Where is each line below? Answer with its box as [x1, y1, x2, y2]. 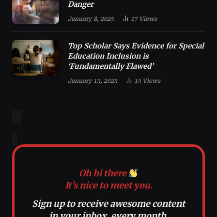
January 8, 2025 [68, 15, 114, 23]
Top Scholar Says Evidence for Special [68, 41, 204, 50]
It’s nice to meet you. [64, 180, 153, 191]
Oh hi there [78, 168, 128, 179]
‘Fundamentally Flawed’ [68, 61, 153, 71]
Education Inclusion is [68, 51, 149, 61]
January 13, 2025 [68, 77, 117, 84]
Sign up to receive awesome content [32, 198, 185, 210]
